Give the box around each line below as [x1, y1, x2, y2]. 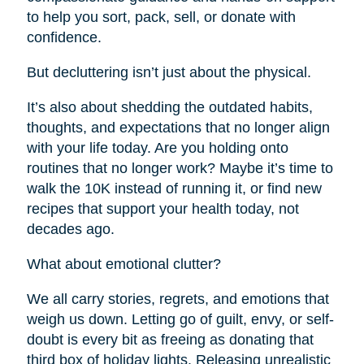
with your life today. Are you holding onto [26, 139, 288, 156]
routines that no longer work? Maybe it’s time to [26, 159, 333, 176]
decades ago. [26, 220, 115, 237]
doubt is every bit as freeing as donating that [26, 331, 314, 348]
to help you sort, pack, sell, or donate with [26, 8, 296, 25]
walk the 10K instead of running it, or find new [26, 180, 322, 197]
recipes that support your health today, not [26, 200, 299, 217]
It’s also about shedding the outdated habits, [26, 98, 313, 115]
